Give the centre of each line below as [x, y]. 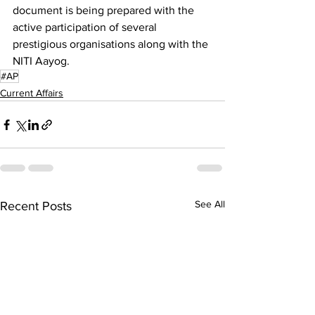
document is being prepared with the [105, 11]
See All [210, 204]
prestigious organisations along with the [112, 44]
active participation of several [86, 27]
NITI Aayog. [41, 61]
